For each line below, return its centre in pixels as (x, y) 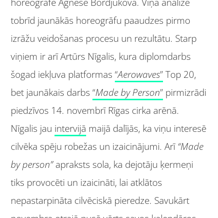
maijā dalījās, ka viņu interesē (146, 129)
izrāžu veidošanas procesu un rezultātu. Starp (104, 39)
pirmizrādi (185, 93)
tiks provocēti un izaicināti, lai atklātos (87, 183)
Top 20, (180, 75)
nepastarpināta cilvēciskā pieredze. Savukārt (100, 201)
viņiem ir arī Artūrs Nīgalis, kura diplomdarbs (101, 57)
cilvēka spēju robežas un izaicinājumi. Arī (94, 147)
